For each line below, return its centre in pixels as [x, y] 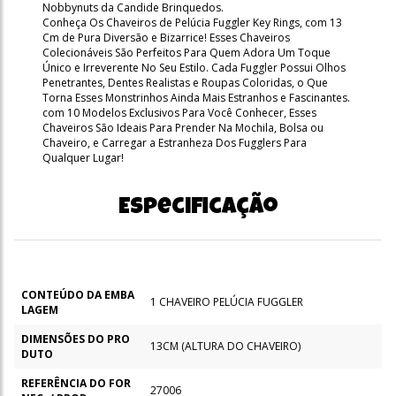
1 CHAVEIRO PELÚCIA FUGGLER [227, 301]
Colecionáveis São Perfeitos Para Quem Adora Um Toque [187, 52]
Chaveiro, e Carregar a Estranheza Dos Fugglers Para [175, 142]
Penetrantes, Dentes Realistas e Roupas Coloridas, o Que [185, 82]
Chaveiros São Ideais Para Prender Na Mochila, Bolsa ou [183, 127]
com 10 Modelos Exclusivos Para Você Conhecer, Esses [179, 112]
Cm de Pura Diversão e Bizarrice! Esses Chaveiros [166, 37]
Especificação [198, 208]
